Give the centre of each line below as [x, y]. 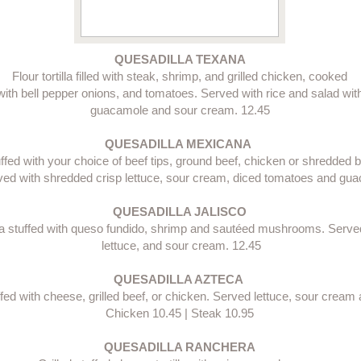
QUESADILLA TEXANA [180, 59]
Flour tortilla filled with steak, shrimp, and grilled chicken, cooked [180, 76]
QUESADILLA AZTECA [180, 279]
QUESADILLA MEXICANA [180, 144]
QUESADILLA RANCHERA [180, 347]
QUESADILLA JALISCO [180, 212]
